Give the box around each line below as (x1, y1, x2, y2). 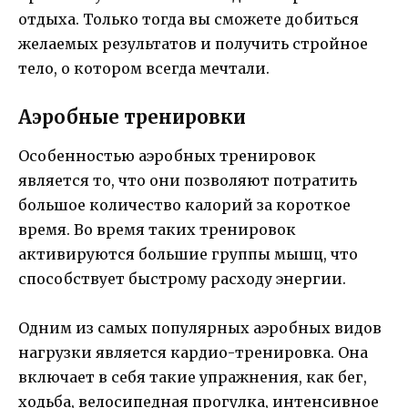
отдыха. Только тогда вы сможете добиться (18, 9, 359, 28)
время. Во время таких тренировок (18, 219, 296, 239)
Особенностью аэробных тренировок (18, 146, 316, 165)
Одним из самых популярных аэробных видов (18, 319, 382, 338)
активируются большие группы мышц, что (18, 244, 358, 263)
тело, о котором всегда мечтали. (18, 58, 270, 77)
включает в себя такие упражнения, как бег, (18, 368, 367, 387)
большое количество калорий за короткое (18, 195, 351, 214)
